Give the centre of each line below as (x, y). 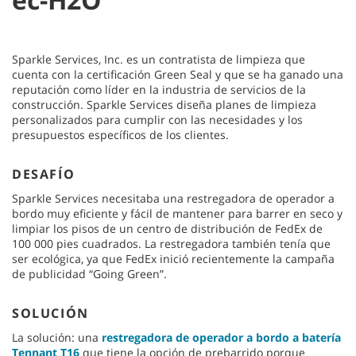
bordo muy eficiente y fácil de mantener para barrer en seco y (177, 213)
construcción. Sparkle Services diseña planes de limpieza (164, 104)
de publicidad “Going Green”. (89, 273)
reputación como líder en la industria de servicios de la (159, 89)
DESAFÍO (44, 174)
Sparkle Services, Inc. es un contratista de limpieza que (159, 59)
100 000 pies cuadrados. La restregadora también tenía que (171, 243)
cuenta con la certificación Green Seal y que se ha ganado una (178, 74)
